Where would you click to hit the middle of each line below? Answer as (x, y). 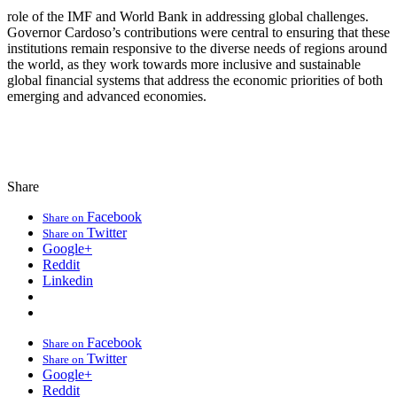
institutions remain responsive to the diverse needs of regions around (197, 48)
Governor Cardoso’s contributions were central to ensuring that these (198, 32)
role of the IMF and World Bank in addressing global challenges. (188, 16)
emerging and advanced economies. (107, 96)
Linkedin (68, 280)
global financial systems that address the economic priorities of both (195, 80)
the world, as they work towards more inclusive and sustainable (184, 64)
